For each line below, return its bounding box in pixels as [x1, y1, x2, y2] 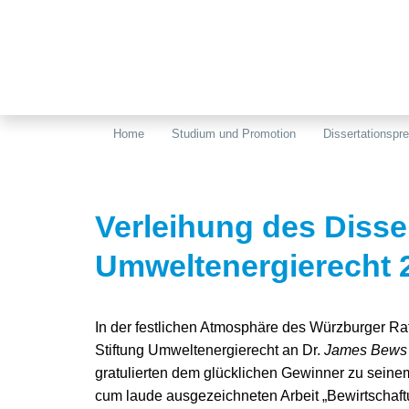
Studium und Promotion [172, 127, 296, 141]
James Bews [324, 342, 407, 358]
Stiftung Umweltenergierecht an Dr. [95, 342, 324, 358]
